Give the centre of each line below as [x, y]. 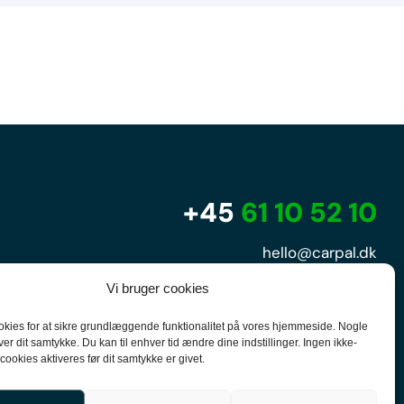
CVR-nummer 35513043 [296, 364]
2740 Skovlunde [324, 314]
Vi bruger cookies [157, 288]
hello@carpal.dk [319, 252]
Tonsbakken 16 [329, 289]
